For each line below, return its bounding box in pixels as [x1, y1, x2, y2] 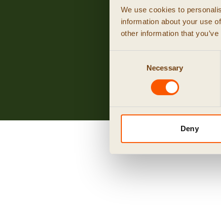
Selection [109, 64, 139, 73]
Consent [109, 52, 137, 61]
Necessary [147, 63, 183, 72]
